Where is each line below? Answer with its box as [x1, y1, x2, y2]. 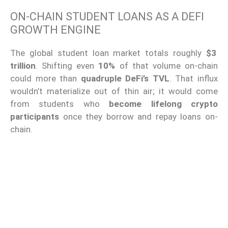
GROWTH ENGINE [10, 23, 101, 36]
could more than [10, 73, 81, 83]
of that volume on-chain [115, 60, 218, 71]
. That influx [169, 73, 218, 83]
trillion [10, 60, 36, 71]
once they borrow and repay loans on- [59, 111, 218, 122]
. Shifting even [36, 60, 99, 71]
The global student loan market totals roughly [10, 47, 206, 58]
